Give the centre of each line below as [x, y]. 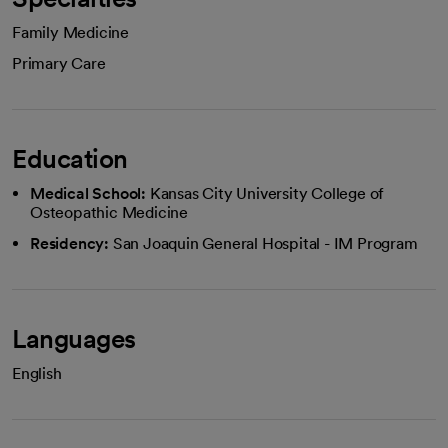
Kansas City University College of [267, 193]
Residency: [69, 243]
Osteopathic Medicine [109, 212]
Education [70, 158]
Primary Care [59, 63]
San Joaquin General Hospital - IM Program [265, 243]
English [37, 373]
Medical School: [88, 193]
